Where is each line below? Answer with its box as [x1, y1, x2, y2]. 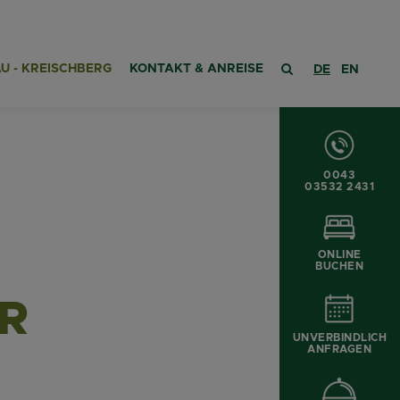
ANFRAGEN [307, 344, 372, 354]
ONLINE [317, 249, 362, 260]
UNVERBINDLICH [292, 332, 387, 343]
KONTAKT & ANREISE [129, 62, 263, 75]
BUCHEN [315, 261, 364, 271]
